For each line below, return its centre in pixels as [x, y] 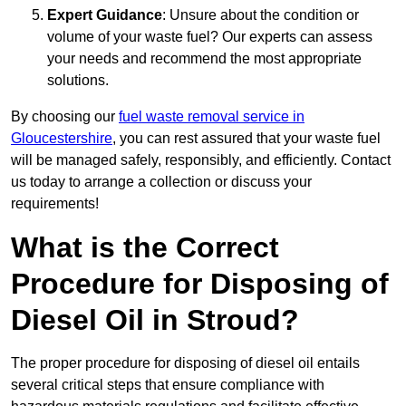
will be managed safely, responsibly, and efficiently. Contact [201, 160]
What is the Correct [145, 248]
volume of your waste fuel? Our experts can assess [210, 37]
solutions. [78, 81]
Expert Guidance [105, 15]
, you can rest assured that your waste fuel [246, 139]
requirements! [55, 204]
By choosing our [65, 117]
